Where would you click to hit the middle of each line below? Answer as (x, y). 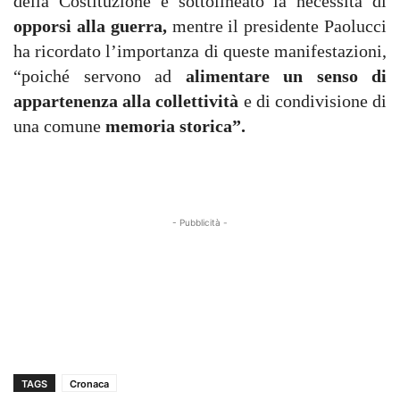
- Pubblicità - (200, 222)
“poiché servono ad (100, 76)
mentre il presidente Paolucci (279, 26)
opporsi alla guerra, (93, 26)
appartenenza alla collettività (126, 101)
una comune (59, 126)
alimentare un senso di (286, 76)
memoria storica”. (175, 126)
